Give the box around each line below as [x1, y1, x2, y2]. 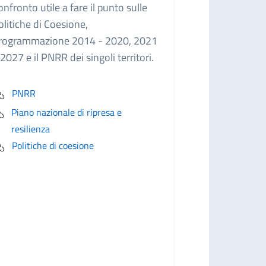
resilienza [11, 121, 50, 136]
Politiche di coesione [12, 138, 94, 153]
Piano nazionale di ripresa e [11, 104, 122, 119]
